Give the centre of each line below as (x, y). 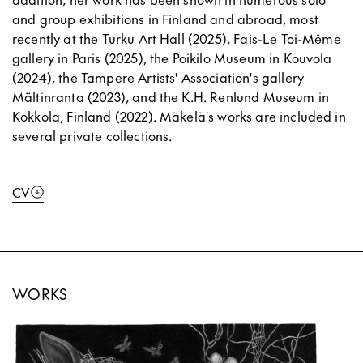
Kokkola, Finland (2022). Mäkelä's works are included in (179, 116)
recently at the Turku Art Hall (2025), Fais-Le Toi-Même (177, 38)
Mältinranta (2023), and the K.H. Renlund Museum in (171, 97)
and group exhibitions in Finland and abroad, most (165, 19)
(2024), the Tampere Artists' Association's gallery (158, 77)
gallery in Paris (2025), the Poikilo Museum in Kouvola (172, 58)
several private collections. (92, 136)
